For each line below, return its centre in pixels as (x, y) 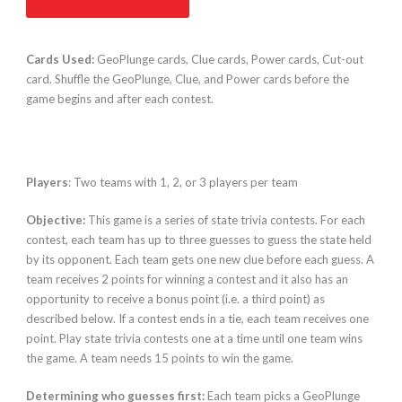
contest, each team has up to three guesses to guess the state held (199, 240)
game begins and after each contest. (120, 99)
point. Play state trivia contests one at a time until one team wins (194, 339)
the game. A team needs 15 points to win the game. (160, 358)
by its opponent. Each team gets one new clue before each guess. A (200, 260)
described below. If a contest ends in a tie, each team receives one (197, 319)
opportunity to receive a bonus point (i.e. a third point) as (175, 299)
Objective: (56, 220)
